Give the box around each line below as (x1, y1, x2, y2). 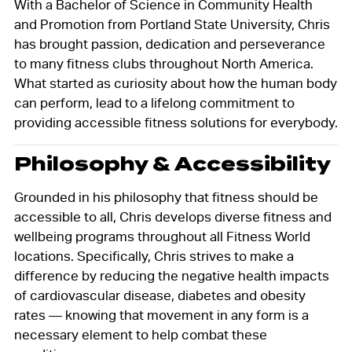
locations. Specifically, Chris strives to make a (13, 248, 294, 265)
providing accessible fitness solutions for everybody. (13, 115, 338, 131)
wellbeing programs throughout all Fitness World (13, 229, 310, 245)
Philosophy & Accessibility (13, 152, 331, 176)
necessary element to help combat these (13, 327, 267, 343)
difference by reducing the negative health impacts (13, 268, 329, 284)
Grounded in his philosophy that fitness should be (13, 189, 318, 206)
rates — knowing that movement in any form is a (13, 307, 309, 324)
